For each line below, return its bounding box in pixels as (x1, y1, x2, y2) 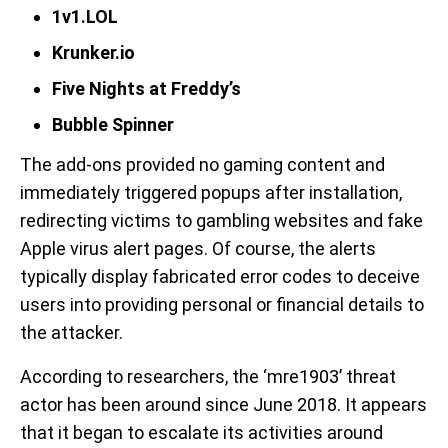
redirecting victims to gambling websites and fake (20, 210, 423, 231)
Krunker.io (52, 42, 135, 63)
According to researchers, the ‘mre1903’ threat (20, 366, 396, 387)
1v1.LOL (52, 6, 118, 27)
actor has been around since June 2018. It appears (20, 394, 427, 415)
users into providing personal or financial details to (20, 294, 424, 315)
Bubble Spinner (52, 114, 174, 135)
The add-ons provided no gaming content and (20, 154, 385, 175)
